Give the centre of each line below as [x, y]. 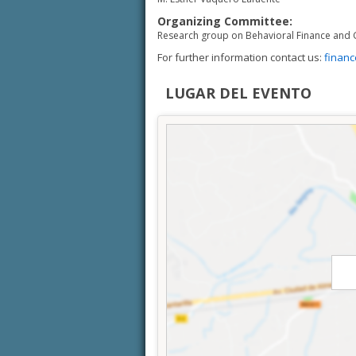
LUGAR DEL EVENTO [238, 93]
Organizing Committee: [225, 21]
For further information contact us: [241, 57]
